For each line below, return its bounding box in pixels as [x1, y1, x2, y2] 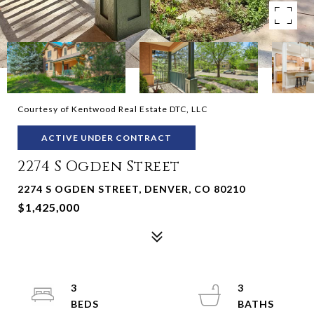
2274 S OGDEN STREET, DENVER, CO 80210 [18, 183, 245, 195]
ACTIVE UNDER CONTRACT [41, 132, 172, 143]
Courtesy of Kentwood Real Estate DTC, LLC [18, 104, 207, 114]
